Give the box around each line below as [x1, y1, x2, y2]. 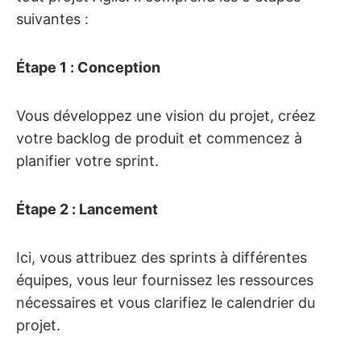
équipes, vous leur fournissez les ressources [16, 272, 313, 288]
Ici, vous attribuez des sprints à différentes [16, 249, 307, 266]
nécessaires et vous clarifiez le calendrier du [16, 294, 315, 311]
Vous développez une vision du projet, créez [16, 107, 316, 124]
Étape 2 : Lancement [16, 201, 158, 218]
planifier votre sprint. [16, 152, 159, 169]
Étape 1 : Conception [16, 59, 160, 76]
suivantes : [16, 10, 89, 27]
